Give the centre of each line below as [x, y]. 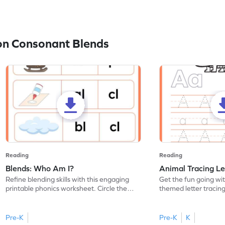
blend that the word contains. [52, 198]
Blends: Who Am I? [40, 168]
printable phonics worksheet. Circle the [67, 189]
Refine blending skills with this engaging [68, 180]
